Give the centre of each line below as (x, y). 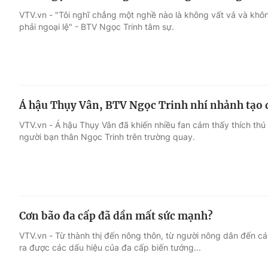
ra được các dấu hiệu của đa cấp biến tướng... (110, 247)
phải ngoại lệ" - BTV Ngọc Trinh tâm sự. (97, 26)
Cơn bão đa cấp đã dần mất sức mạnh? (116, 216)
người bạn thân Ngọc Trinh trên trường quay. (107, 137)
